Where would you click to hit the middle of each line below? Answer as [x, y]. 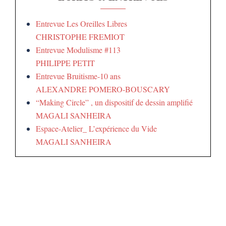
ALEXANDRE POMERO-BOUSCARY [103, 89]
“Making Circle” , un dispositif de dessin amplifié [114, 102]
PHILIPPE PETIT [65, 63]
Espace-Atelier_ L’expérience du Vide [96, 128]
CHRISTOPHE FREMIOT [80, 37]
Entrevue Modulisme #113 [78, 50]
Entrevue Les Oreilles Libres [81, 23]
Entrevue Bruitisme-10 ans [78, 76]
